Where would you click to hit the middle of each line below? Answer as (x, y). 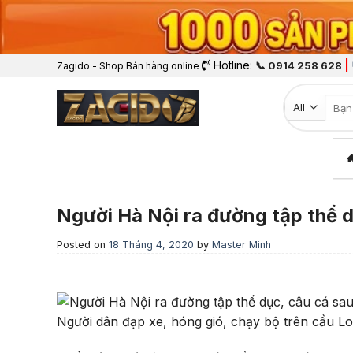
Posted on (83, 245)
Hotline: (233, 65)
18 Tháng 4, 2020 (151, 245)
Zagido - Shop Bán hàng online (128, 66)
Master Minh (242, 245)
